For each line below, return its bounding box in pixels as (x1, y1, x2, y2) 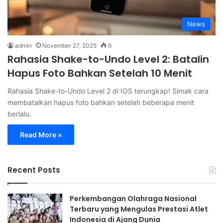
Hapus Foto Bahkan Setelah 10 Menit (7, 66, 192, 81)
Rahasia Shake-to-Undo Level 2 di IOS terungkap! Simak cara (7, 87, 209, 96)
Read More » (20, 130, 62, 139)
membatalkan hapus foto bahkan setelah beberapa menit (7, 98, 194, 107)
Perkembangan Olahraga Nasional (70, 194, 197, 204)
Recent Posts (7, 165, 60, 176)
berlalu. (7, 110, 31, 118)
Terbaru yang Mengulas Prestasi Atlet (70, 204, 208, 215)
